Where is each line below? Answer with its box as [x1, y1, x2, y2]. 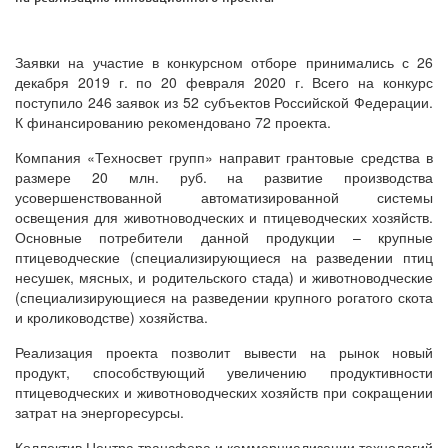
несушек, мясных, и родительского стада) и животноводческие [15, 266, 433, 287]
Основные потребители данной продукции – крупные [15, 226, 433, 247]
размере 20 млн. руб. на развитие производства [15, 166, 433, 187]
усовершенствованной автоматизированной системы [15, 186, 433, 207]
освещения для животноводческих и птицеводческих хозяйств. [15, 206, 433, 227]
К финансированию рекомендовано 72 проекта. [15, 111, 331, 132]
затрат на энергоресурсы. [15, 401, 184, 422]
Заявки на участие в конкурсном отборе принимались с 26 [15, 51, 433, 72]
